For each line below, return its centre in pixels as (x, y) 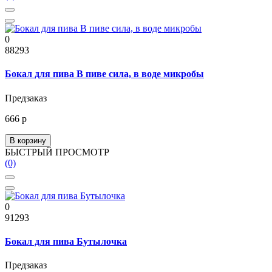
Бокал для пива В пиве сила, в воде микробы (104, 74)
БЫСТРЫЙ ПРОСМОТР (57, 152)
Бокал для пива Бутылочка (66, 241)
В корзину (28, 140)
